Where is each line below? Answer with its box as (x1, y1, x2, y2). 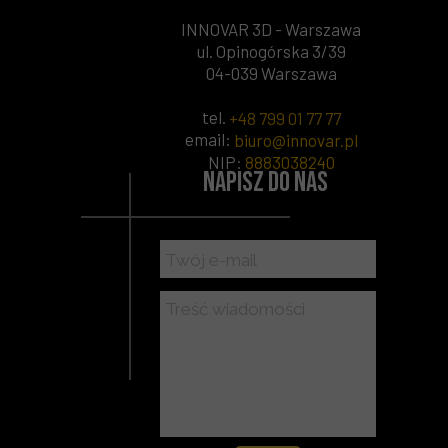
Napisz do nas (203, 166, 328, 199)
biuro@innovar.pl (233, 130, 358, 150)
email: (184, 129, 234, 149)
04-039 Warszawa (205, 63, 337, 83)
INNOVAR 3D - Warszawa (181, 19, 361, 39)
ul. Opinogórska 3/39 (196, 41, 346, 61)
